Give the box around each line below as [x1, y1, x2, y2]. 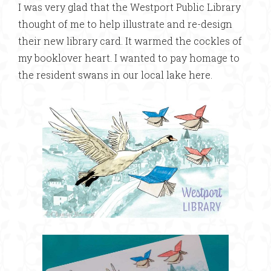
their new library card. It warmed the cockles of [18, 34, 242, 47]
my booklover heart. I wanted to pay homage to [18, 51, 240, 64]
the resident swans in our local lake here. [18, 68, 212, 81]
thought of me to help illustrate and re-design [18, 17, 232, 30]
